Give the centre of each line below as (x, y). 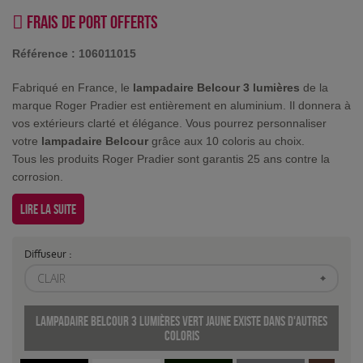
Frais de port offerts (91, 22)
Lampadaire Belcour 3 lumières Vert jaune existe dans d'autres (181, 321)
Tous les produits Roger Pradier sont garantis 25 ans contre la (171, 159)
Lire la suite (48, 209)
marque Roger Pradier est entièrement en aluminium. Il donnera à (181, 106)
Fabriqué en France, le (73, 88)
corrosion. (38, 177)
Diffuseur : (49, 254)
